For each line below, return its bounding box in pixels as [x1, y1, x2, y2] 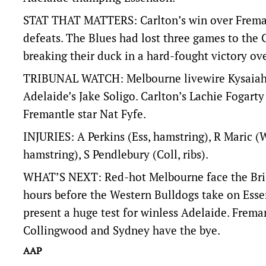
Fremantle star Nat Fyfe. [23, 106, 146, 121]
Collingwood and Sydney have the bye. [23, 223, 220, 237]
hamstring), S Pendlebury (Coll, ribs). [23, 147, 208, 161]
